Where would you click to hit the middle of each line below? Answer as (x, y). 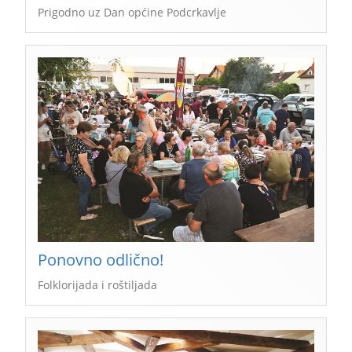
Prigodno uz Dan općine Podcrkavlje (132, 13)
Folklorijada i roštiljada (97, 284)
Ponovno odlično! (101, 259)
